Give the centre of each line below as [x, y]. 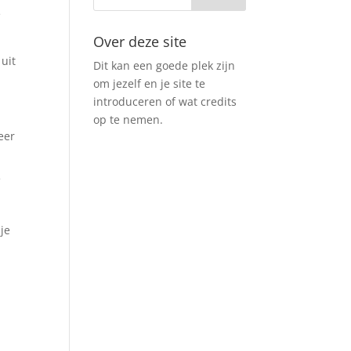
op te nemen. [128, 119]
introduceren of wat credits [165, 101]
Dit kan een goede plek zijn [165, 65]
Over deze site [140, 42]
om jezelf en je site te [150, 83]
